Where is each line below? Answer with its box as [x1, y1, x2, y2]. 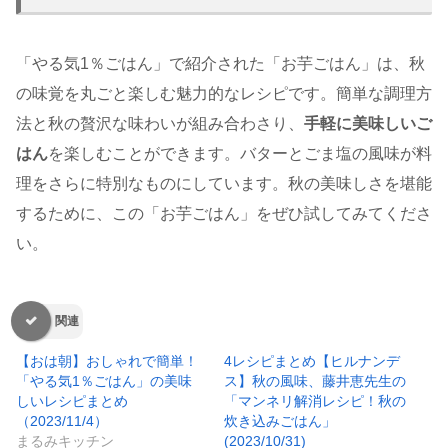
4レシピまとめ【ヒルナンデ [224, 352, 400, 369]
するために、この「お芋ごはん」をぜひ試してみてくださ [16, 205, 432, 223]
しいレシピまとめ [16, 392, 128, 409]
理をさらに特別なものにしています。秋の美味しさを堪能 [16, 175, 432, 193]
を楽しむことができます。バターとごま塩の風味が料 [48, 145, 432, 163]
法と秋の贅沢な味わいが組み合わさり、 [16, 115, 304, 133]
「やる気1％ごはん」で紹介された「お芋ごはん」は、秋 [16, 55, 425, 73]
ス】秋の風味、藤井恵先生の [224, 372, 406, 389]
